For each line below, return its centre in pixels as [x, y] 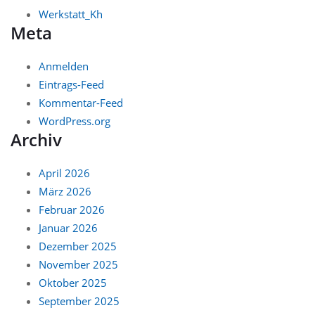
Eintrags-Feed [71, 84]
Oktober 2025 [73, 282]
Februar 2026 [72, 209]
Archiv [36, 139]
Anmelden [64, 66]
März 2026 [65, 191]
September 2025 [79, 301]
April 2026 [64, 173]
